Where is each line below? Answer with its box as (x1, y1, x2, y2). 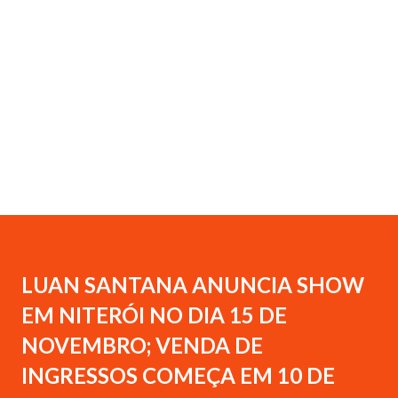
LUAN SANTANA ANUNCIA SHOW (21, 272, 364, 298)
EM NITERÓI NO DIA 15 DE (21, 302, 287, 328)
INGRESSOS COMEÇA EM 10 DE (21, 362, 335, 388)
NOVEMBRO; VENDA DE (21, 332, 263, 358)
